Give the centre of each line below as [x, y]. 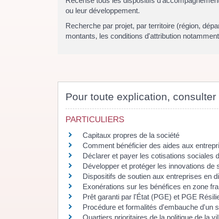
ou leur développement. [103, 10]
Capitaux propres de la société [131, 135]
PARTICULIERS [95, 119]
